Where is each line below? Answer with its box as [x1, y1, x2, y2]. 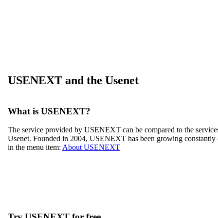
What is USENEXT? [8, 106, 91, 116]
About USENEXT [62, 143, 120, 152]
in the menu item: [8, 143, 62, 152]
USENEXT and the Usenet [8, 73, 139, 87]
